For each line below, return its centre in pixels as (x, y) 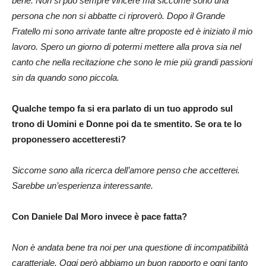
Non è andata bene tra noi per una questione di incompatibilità (130, 247)
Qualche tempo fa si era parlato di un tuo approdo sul (122, 108)
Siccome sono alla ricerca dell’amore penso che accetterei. (126, 170)
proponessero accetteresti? (69, 139)
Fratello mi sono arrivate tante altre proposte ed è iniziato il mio (132, 31)
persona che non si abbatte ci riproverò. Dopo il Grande (118, 15)
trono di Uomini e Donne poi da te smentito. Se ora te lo (127, 123)
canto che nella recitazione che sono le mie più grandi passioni (132, 62)
